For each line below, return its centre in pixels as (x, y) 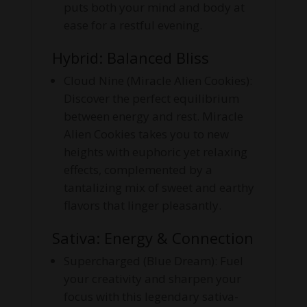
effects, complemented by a (138, 170)
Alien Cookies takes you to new (146, 134)
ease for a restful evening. (133, 25)
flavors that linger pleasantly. (142, 206)
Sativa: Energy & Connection (152, 238)
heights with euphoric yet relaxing (155, 152)
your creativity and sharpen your (152, 279)
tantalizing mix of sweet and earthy (159, 188)
